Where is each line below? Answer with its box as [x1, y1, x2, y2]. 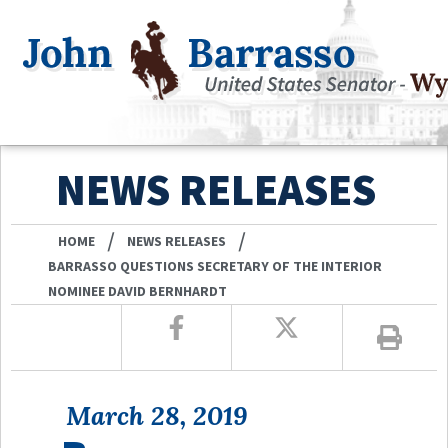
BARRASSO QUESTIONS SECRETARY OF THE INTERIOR [48, 256, 383, 275]
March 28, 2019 [66, 398, 248, 432]
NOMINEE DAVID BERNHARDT [48, 281, 228, 300]
